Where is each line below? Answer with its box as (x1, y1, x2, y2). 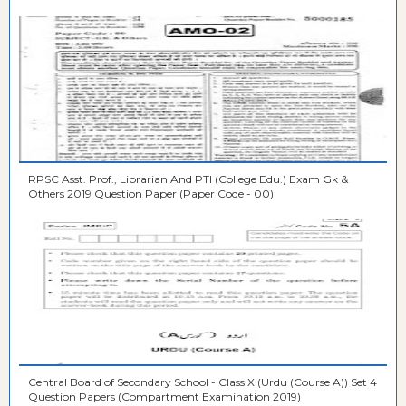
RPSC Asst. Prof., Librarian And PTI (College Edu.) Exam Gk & (28, 171, 323, 186)
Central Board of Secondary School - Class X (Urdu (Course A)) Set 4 (28, 374, 377, 389)
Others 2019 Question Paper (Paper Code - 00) (28, 186, 274, 200)
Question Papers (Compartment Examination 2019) (28, 389, 301, 403)
